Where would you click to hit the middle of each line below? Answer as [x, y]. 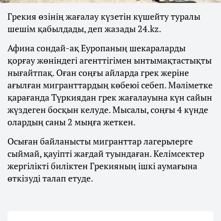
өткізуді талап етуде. [50, 178]
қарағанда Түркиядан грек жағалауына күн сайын [110, 97]
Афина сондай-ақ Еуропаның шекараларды [96, 48]
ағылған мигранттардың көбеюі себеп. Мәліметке [110, 85]
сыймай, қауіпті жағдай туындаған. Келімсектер [106, 154]
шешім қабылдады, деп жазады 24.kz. [84, 29]
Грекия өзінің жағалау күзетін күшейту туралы [104, 17]
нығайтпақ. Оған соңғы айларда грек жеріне [98, 73]
